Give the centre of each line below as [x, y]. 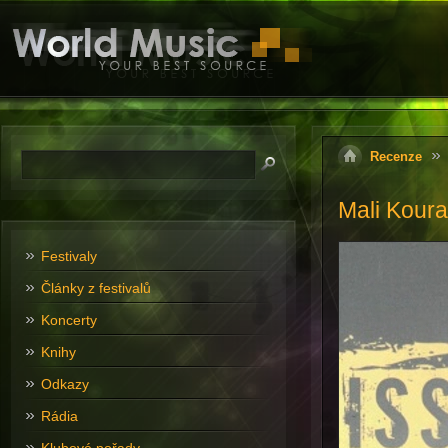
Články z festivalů [95, 288]
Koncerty [68, 320]
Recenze [395, 156]
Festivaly [68, 256]
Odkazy [64, 384]
